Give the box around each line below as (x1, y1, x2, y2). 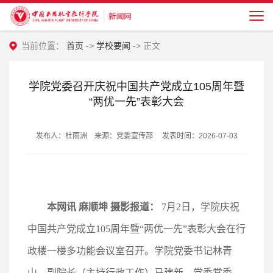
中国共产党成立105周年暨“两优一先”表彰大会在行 (27, 224, 246, 234)
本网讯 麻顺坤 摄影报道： (47, 202, 159, 212)
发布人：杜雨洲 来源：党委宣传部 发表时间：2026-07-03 (35, 132, 238, 140)
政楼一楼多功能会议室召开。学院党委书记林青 (27, 246, 232, 256)
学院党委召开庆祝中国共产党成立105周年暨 (29, 80, 244, 93)
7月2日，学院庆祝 (159, 202, 239, 212)
